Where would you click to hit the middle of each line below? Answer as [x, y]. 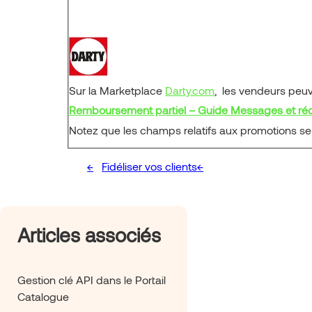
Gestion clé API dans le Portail [92, 279]
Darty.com [190, 90]
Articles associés [89, 234]
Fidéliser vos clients [150, 166]
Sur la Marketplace [117, 90]
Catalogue [43, 296]
